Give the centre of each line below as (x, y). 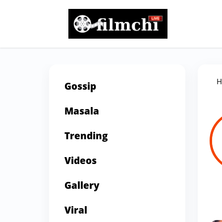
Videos (81, 162)
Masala (82, 112)
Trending (86, 137)
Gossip (80, 87)
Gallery (82, 186)
